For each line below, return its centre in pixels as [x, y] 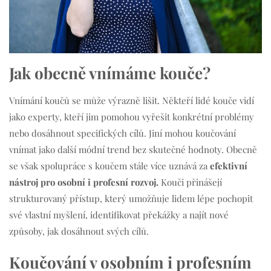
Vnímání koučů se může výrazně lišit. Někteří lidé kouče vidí [132, 101]
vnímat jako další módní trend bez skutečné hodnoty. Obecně [133, 150]
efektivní [229, 166]
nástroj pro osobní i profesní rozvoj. [85, 182]
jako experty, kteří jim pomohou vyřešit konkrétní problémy [132, 117]
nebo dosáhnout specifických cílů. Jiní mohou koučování [122, 133]
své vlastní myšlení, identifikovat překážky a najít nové [119, 215]
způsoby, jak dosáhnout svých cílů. [79, 231]
